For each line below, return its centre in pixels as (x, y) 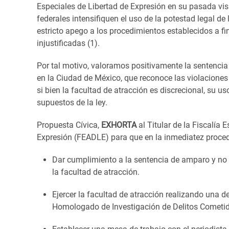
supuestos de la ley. (72, 102)
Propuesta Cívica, (68, 125)
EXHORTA (119, 125)
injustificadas (61, 43)
